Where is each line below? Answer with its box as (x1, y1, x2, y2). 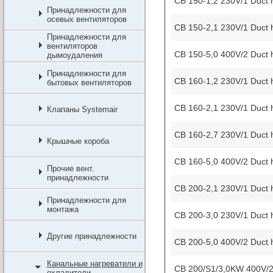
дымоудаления (46, 51, 102, 60)
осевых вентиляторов (46, 15, 127, 24)
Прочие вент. (46, 164, 94, 173)
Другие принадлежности (46, 232, 136, 241)
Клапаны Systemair (46, 105, 118, 114)
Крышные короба (46, 136, 109, 146)
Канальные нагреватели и (46, 259, 143, 268)
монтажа (46, 205, 79, 214)
